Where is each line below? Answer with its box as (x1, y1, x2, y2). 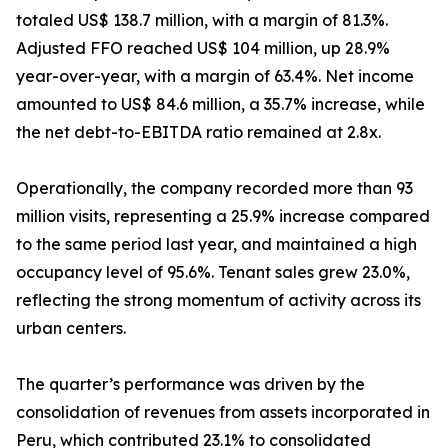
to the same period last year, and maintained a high (16, 234, 417, 255)
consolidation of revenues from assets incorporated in (16, 402, 430, 423)
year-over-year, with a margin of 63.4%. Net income (16, 66, 414, 87)
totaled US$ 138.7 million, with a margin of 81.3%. (16, 10, 388, 31)
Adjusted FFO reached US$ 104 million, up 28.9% (16, 38, 390, 59)
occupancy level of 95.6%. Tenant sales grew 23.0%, (16, 262, 410, 283)
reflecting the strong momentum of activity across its (16, 290, 421, 311)
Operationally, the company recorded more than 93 (16, 178, 413, 199)
